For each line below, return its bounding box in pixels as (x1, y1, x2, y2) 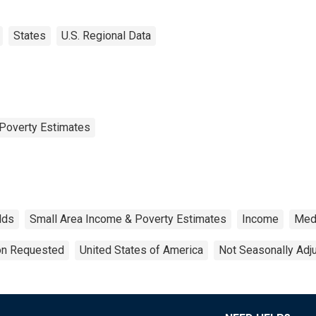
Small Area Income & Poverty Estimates (30, 212, 226, 226)
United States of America (80, 243, 203, 257)
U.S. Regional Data (61, 28, 151, 42)
